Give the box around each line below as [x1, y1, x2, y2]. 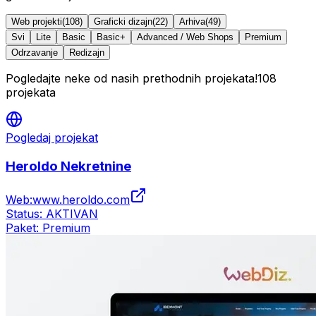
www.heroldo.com [32, 193, 130, 207]
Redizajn [69, 47, 104, 58]
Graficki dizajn [94, 16, 152, 27]
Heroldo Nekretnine [6, 157, 131, 174]
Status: [6, 207, 46, 221]
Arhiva [179, 16, 205, 27]
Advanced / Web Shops [137, 31, 233, 42]
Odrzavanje [11, 47, 58, 58]
